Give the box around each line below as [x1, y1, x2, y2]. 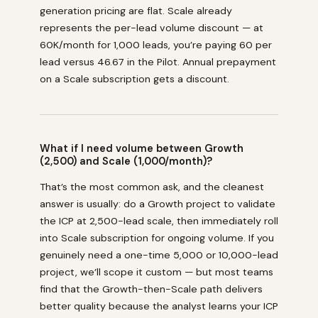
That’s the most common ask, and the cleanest [40, 180, 264, 193]
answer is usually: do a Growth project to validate [40, 197, 275, 210]
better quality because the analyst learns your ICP [40, 299, 278, 312]
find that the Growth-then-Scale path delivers [40, 282, 263, 295]
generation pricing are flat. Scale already [40, 4, 232, 17]
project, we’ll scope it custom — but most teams [40, 265, 273, 278]
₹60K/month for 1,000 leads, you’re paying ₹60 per [40, 38, 272, 51]
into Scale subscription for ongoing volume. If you [40, 231, 274, 244]
